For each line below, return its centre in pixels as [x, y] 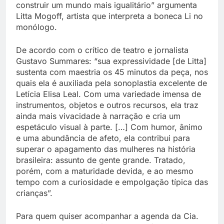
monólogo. [36, 27]
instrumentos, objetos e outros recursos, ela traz [107, 105]
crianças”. [34, 193]
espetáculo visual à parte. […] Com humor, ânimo [109, 127]
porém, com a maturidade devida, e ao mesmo [105, 171]
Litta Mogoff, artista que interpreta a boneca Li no [109, 16]
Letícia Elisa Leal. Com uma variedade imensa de [108, 94]
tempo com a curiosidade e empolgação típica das [112, 182]
